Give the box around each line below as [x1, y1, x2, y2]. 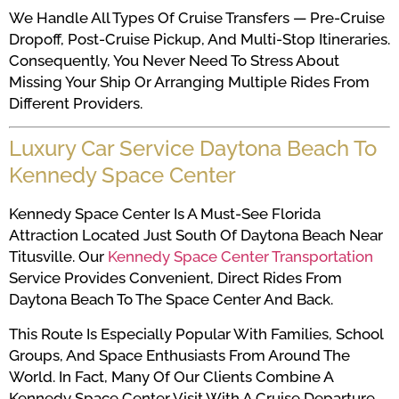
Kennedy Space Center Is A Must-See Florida [9, 205, 321, 224]
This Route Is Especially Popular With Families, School [9, 324, 383, 343]
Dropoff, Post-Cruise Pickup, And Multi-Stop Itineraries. [9, 30, 390, 49]
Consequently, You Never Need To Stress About [9, 52, 339, 70]
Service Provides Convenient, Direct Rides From [9, 269, 342, 288]
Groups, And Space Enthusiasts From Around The [9, 346, 350, 364]
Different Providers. [9, 94, 142, 113]
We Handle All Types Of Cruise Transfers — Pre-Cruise [9, 9, 385, 28]
